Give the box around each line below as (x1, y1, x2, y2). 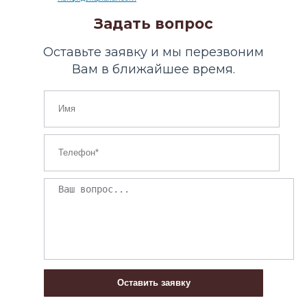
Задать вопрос (94, 14, 213, 32)
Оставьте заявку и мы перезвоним (43, 44, 264, 60)
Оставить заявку (116, 278, 191, 288)
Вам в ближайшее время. (72, 61, 235, 77)
